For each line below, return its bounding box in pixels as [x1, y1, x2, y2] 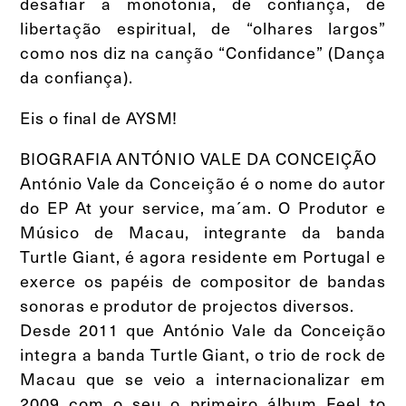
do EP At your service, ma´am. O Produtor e [20, 195, 386, 220]
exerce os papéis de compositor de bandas [20, 268, 386, 294]
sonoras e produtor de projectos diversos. [20, 293, 355, 318]
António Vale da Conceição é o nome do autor [20, 170, 386, 196]
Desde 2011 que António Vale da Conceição [20, 317, 386, 343]
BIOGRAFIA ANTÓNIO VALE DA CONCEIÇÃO [20, 146, 377, 171]
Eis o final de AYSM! [20, 105, 179, 130]
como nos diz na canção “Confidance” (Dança [20, 40, 386, 65]
